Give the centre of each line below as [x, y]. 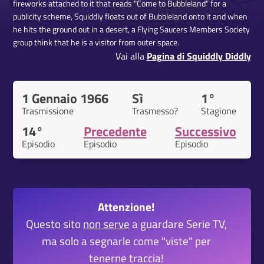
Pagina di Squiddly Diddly [199, 56]
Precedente [115, 132]
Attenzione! [126, 207]
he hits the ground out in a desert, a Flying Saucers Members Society [132, 30]
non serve [106, 224]
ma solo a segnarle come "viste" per [126, 241]
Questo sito [54, 224]
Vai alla [131, 56]
